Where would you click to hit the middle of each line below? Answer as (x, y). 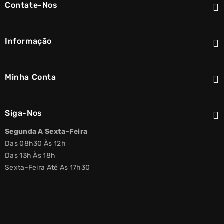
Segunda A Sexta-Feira (46, 132)
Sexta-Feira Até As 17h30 (48, 168)
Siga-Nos (24, 113)
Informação (28, 41)
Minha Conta (31, 77)
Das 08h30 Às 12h (35, 144)
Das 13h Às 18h (30, 156)
